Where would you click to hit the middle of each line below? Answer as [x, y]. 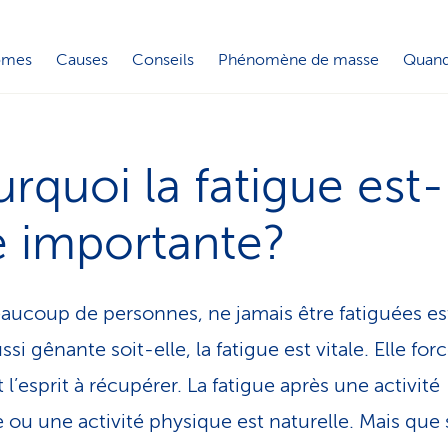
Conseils [163, 59]
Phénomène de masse [298, 59]
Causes [82, 59]
